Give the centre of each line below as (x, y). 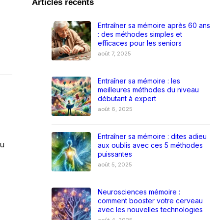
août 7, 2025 (114, 53)
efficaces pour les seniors (139, 43)
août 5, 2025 (115, 164)
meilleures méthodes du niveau (148, 89)
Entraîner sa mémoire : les (139, 81)
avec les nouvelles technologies (150, 209)
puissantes (115, 154)
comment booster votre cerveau (150, 200)
